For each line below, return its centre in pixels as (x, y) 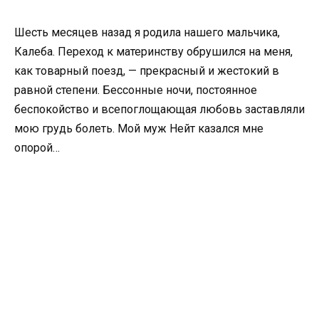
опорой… (37, 147)
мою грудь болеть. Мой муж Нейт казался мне (139, 128)
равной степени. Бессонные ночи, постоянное (136, 90)
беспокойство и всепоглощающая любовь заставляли (159, 109)
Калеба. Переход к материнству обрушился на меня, (153, 51)
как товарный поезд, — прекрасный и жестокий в (147, 70)
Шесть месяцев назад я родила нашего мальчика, (147, 32)
